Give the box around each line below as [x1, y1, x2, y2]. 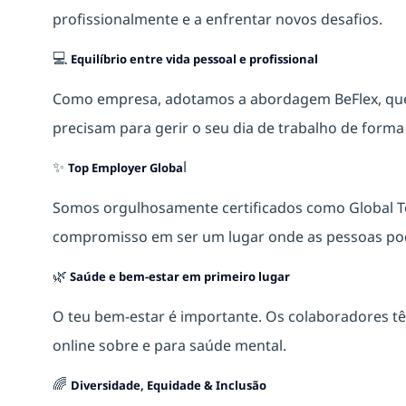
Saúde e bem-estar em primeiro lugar [67, 267, 290, 285]
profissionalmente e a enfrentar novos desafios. [53, 8, 382, 29]
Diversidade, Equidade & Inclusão [71, 376, 266, 393]
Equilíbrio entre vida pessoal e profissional [71, 50, 318, 67]
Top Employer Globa [68, 159, 183, 176]
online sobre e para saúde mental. [53, 334, 286, 355]
